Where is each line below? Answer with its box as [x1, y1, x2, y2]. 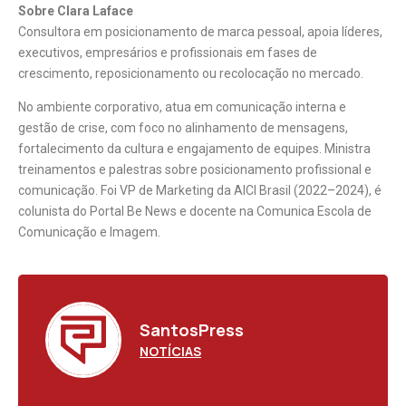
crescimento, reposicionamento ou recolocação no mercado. [18, 65, 363, 81]
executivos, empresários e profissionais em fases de [18, 44, 317, 60]
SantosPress [140, 318, 244, 341]
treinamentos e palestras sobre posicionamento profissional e [18, 162, 372, 178]
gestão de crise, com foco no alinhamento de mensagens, [18, 121, 348, 136]
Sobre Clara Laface [18, 3, 133, 18]
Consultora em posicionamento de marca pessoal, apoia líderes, [18, 24, 382, 39]
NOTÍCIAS [140, 342, 201, 360]
